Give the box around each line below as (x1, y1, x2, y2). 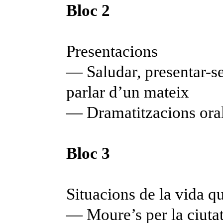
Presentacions (66, 42, 158, 61)
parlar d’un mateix (66, 83, 190, 102)
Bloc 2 (66, 1, 111, 20)
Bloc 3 (66, 144, 111, 163)
